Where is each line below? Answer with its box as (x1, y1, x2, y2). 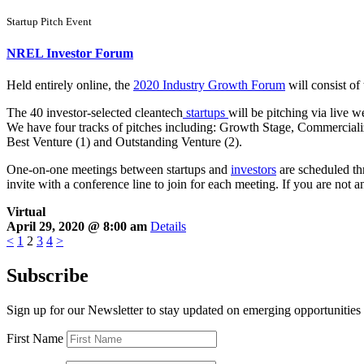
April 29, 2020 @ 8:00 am (6, 219, 150, 233)
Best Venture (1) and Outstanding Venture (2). (6, 134, 242, 149)
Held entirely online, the (6, 77, 133, 92)
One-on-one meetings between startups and (6, 162, 231, 176)
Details (150, 219, 186, 233)
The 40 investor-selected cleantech (6, 105, 183, 119)
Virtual (6, 204, 45, 219)
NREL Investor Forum (6, 45, 133, 60)
